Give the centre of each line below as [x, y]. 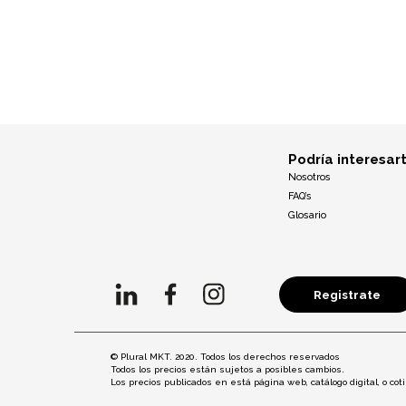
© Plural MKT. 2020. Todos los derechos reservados [225, 356]
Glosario [307, 216]
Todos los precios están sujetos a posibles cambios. [227, 369]
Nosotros [309, 178]
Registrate [347, 295]
